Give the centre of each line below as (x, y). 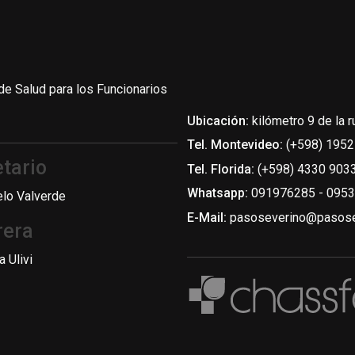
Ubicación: (218, 121)
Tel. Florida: (221, 169)
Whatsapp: (219, 193)
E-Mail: (207, 217)
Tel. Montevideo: (235, 145)
